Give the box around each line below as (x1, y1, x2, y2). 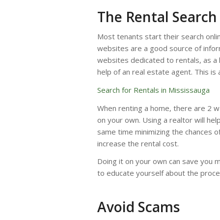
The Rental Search (97, 7, 217, 27)
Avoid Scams (97, 197, 180, 217)
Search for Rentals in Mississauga (97, 84, 210, 95)
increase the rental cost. (97, 138, 179, 148)
